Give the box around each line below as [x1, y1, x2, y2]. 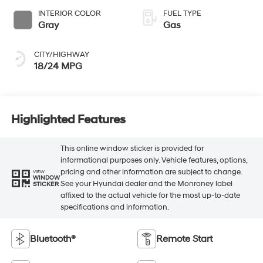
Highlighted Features [11, 113, 126, 127]
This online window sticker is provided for [60, 144, 204, 154]
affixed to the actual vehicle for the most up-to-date [60, 191, 240, 201]
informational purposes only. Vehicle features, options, [60, 156, 247, 166]
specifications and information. [60, 203, 169, 213]
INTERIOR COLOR [38, 8, 101, 18]
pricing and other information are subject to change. [60, 167, 242, 177]
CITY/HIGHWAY [33, 49, 89, 59]
